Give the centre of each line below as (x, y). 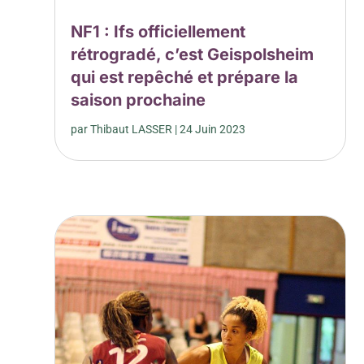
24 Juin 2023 (213, 130)
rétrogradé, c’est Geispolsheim (193, 55)
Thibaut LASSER (132, 130)
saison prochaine (139, 100)
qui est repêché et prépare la (185, 78)
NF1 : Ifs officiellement (158, 32)
